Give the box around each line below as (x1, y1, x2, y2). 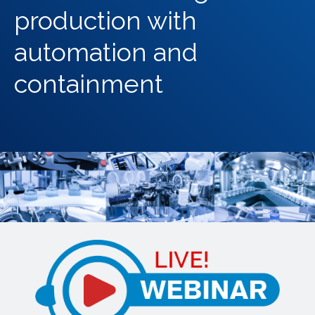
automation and (14, 37, 198, 67)
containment (14, 69, 163, 98)
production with (14, 6, 197, 35)
